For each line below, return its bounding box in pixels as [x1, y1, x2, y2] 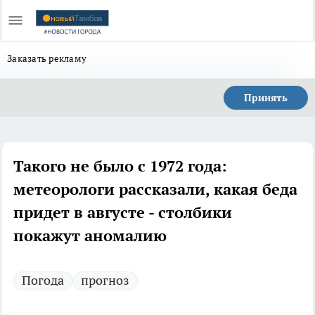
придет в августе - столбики [13, 202, 232, 222]
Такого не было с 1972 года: [13, 156, 227, 176]
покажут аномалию [13, 226, 167, 245]
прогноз [81, 272, 129, 288]
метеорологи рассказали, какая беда [13, 179, 297, 199]
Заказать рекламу [7, 52, 87, 65]
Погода [22, 272, 64, 288]
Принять [244, 91, 288, 104]
